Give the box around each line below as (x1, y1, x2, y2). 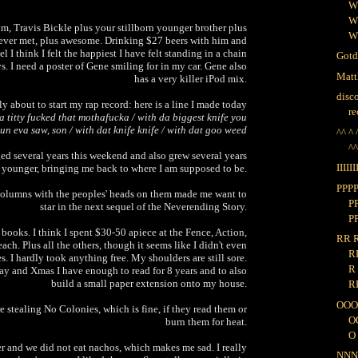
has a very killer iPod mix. (134, 72, 247, 85)
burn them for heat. (165, 315, 247, 328)
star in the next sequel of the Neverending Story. (40, 200, 247, 213)
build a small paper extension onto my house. (51, 276, 247, 289)
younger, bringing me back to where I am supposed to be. (2, 161, 247, 174)
